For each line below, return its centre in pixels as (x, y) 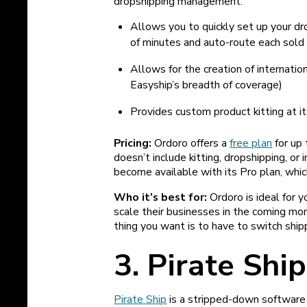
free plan (251, 143)
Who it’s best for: (161, 197)
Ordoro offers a (192, 143)
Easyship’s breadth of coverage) (207, 85)
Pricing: (134, 143)
